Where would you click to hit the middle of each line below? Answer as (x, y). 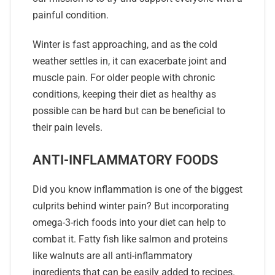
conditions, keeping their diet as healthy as (124, 94)
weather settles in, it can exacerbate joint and (129, 61)
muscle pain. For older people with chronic (123, 77)
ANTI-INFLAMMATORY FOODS (125, 160)
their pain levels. (67, 127)
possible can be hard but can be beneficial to (129, 110)
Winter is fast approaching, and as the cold (125, 44)
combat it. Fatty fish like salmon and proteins (130, 239)
